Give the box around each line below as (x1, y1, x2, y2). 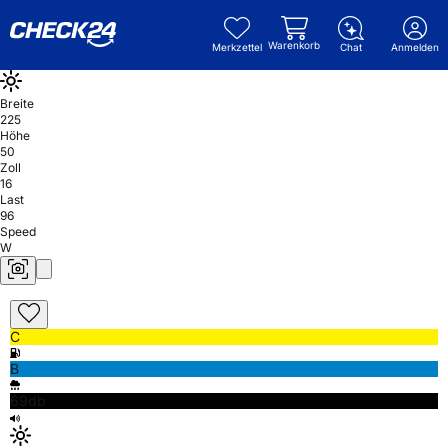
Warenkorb (268, 39, 320, 51)
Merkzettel (212, 41, 262, 53)
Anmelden (391, 41, 439, 53)
